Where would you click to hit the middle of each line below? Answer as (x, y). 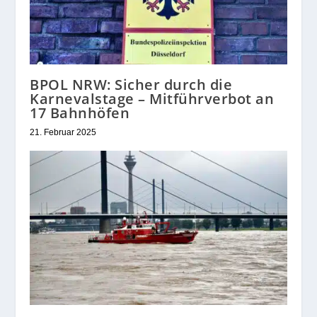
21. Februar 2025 (63, 133)
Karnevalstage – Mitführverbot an (152, 99)
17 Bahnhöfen (80, 113)
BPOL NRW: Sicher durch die (131, 85)
